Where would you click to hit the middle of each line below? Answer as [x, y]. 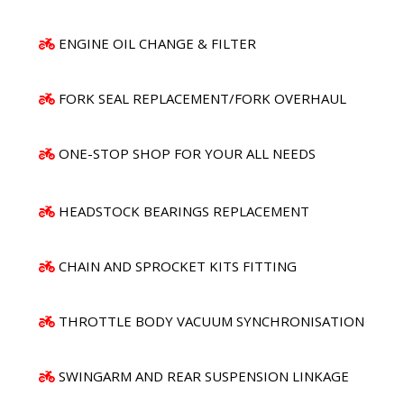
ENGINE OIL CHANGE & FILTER [157, 43]
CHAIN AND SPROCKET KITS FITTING [178, 266]
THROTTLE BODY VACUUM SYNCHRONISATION [211, 321]
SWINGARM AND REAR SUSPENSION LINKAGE [204, 376]
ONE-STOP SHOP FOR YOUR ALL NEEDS [187, 153]
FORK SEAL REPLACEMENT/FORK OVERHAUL [202, 98]
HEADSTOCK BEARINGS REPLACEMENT [184, 211]
